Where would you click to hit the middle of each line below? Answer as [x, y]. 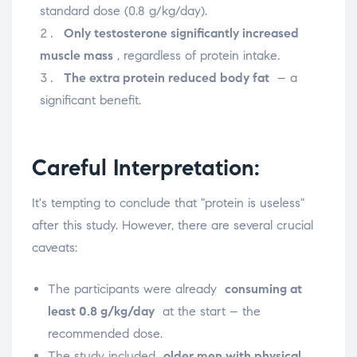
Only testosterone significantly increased [181, 33]
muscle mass [76, 56]
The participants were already [136, 289]
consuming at [263, 289]
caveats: [55, 248]
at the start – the [208, 312]
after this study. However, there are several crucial [173, 226]
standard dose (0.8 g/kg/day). [126, 11]
